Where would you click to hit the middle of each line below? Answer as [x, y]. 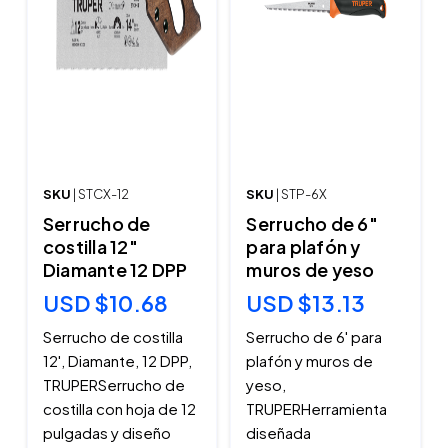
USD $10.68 [105, 303]
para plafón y [303, 247]
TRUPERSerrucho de [113, 385]
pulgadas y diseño [106, 433]
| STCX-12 [100, 194]
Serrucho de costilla [112, 337]
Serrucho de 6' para [314, 337]
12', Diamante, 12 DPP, [117, 361]
